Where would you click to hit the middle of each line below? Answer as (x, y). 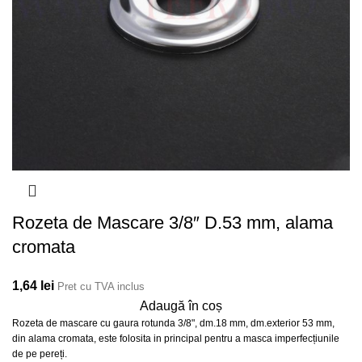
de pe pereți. (40, 354)
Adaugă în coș (181, 305)
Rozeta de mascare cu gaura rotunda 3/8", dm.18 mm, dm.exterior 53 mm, (173, 323)
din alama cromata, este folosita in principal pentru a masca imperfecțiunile (176, 338)
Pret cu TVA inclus (101, 286)
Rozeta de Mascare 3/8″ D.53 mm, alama (173, 222)
